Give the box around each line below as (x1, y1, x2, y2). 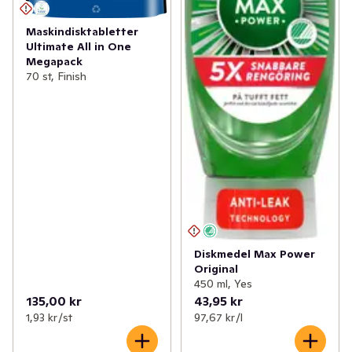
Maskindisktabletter (26, 24, 138, 38)
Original (193, 261, 238, 276)
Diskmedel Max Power (193, 246, 315, 261)
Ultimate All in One (26, 38, 131, 53)
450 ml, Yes (193, 276, 252, 291)
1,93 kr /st (26, 310, 72, 324)
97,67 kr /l (193, 310, 243, 324)
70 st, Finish (26, 68, 86, 83)
